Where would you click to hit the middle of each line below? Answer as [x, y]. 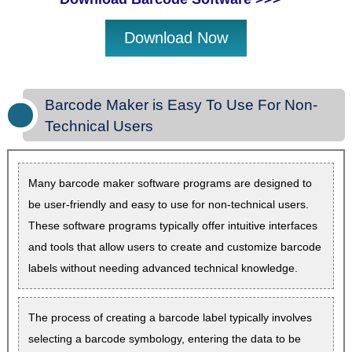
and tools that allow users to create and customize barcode [174, 247]
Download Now [176, 38]
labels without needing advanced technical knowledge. [163, 268]
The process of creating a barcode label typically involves [170, 318]
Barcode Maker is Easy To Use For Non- [181, 104]
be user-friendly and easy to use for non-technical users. [168, 205]
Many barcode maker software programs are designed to [170, 183]
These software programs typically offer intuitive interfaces [172, 226]
